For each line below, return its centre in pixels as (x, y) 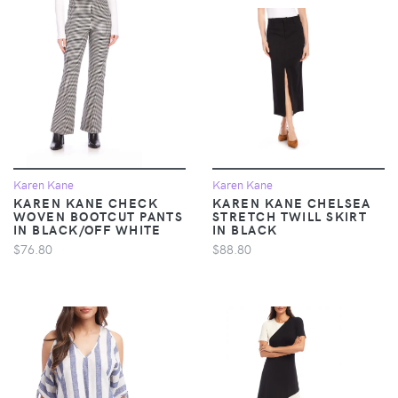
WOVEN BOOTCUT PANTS (99, 215)
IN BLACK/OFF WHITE (88, 229)
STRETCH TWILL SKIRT (290, 215)
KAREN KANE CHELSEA (292, 202)
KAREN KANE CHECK (86, 202)
